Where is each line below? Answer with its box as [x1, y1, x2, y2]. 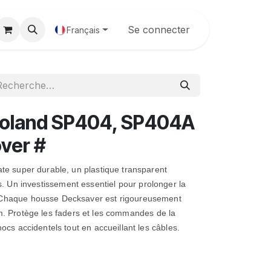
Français [67, 24, 100, 35]
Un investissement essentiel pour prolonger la [7, 179, 186, 189]
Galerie [15, 24, 47, 36]
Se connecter [128, 24, 190, 36]
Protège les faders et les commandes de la [8, 208, 176, 218]
